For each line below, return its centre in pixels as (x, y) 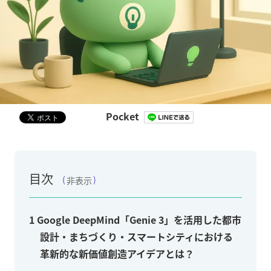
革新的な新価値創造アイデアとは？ (117, 254)
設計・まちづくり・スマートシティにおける (136, 237)
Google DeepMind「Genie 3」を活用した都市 (138, 220)
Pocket (122, 116)
